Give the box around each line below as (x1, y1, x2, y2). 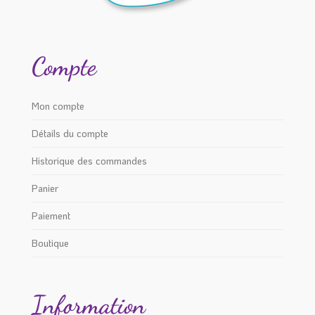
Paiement (31, 208, 70, 222)
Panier (31, 181, 58, 195)
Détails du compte (31, 126, 108, 140)
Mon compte (31, 98, 84, 112)
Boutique (31, 236, 69, 250)
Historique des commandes (31, 153, 147, 167)
